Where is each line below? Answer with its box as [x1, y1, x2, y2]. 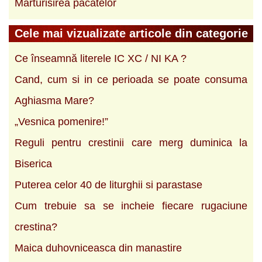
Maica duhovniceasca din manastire [15, 242, 182, 254]
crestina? [15, 220, 57, 233]
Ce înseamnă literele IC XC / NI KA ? [15, 52, 187, 64]
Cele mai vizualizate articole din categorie [15, 26, 248, 40]
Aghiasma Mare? [15, 94, 94, 106]
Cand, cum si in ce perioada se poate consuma [15, 73, 247, 85]
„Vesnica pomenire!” [15, 115, 108, 127]
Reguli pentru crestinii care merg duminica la [15, 136, 247, 149]
